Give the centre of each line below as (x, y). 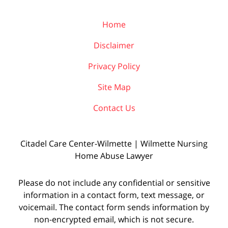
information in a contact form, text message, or (114, 195)
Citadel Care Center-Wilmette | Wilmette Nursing (114, 143)
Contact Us (114, 108)
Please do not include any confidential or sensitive (114, 182)
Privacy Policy (114, 66)
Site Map (114, 87)
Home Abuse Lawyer (114, 155)
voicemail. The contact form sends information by (114, 207)
